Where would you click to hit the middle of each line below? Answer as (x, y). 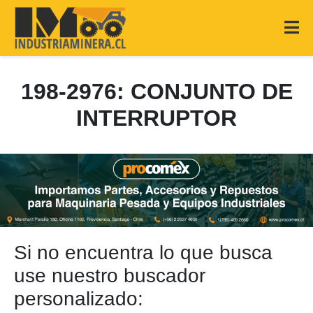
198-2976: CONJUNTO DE (156, 92)
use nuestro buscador (110, 276)
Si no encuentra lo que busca (143, 253)
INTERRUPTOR (156, 118)
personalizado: (79, 299)
